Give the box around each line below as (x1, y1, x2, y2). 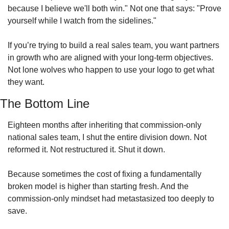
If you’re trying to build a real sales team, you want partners (8, 41, 219, 50)
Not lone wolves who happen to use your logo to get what (8, 65, 214, 74)
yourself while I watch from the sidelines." (8, 16, 156, 25)
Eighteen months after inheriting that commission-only (8, 121, 201, 129)
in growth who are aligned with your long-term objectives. (8, 53, 213, 62)
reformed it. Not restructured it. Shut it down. (8, 145, 165, 154)
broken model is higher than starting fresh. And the (8, 182, 189, 191)
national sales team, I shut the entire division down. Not (8, 133, 207, 142)
